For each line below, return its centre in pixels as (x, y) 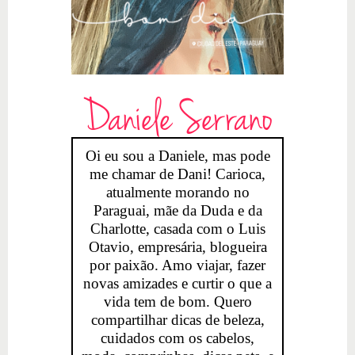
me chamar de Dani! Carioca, (177, 174)
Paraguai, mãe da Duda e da (177, 211)
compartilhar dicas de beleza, (177, 320)
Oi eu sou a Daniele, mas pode (177, 156)
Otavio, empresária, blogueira (177, 247)
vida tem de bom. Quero (177, 302)
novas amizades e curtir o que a (177, 284)
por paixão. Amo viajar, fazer (177, 265)
